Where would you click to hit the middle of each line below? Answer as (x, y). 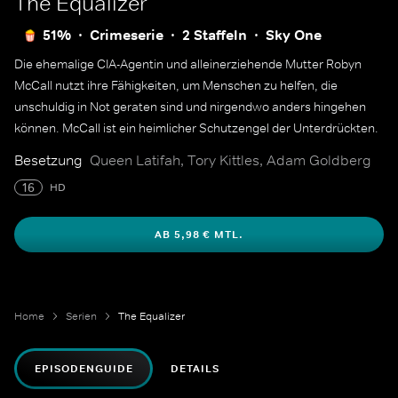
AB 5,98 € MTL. (199, 235)
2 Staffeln (215, 35)
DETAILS (195, 369)
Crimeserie (127, 35)
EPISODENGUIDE (84, 369)
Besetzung (48, 160)
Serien (81, 316)
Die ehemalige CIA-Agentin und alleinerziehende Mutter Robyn (188, 64)
